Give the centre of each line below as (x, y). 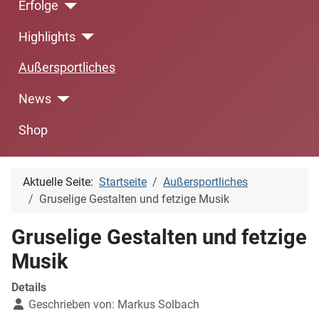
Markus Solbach (158, 305)
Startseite (123, 182)
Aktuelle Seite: (61, 182)
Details (29, 288)
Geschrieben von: (72, 305)
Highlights (47, 37)
